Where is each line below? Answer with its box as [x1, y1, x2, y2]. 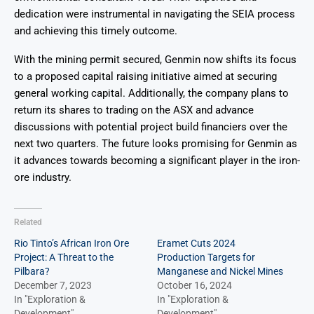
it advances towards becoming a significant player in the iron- [14, 154, 300, 168]
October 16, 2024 [157, 280, 232, 292]
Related [14, 217, 42, 228]
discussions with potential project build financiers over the [14, 121, 287, 134]
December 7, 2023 [14, 280, 92, 292]
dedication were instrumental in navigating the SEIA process [14, 8, 295, 21]
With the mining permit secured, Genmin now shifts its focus [14, 53, 296, 67]
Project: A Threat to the [14, 252, 114, 264]
